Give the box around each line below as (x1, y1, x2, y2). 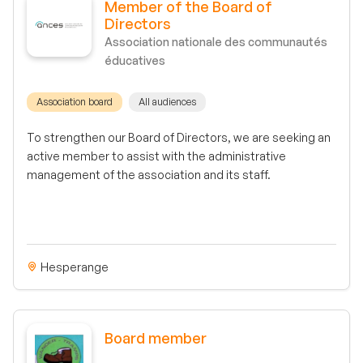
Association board (36, 96, 113, 109)
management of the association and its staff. (27, 168, 271, 182)
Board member (105, 328, 207, 347)
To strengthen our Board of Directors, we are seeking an (27, 130, 331, 145)
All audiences (139, 96, 196, 109)
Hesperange (38, 259, 109, 274)
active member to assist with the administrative (27, 149, 286, 164)
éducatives (105, 53, 165, 68)
